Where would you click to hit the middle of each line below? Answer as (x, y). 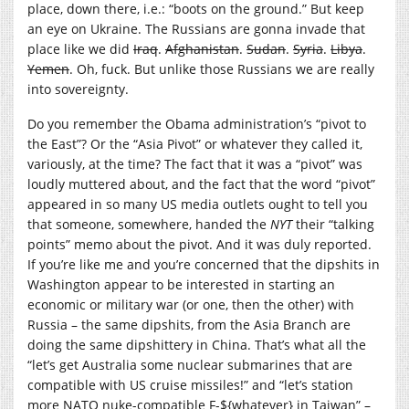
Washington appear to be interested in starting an (181, 285)
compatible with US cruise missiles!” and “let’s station (190, 385)
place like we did (80, 49)
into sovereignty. (78, 89)
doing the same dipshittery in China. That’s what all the (197, 345)
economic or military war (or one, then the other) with (191, 305)
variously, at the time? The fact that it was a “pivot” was (195, 164)
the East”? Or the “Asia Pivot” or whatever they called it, (195, 144)
